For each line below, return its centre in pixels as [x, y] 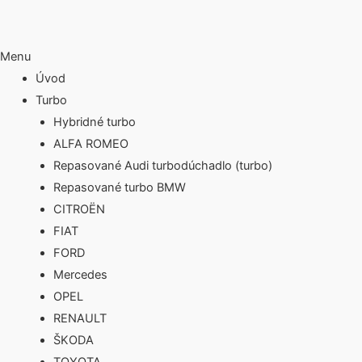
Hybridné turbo [94, 122]
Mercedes [80, 275]
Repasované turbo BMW [119, 188]
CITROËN [79, 210]
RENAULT [80, 319]
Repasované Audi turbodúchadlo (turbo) [162, 166]
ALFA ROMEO [90, 144]
